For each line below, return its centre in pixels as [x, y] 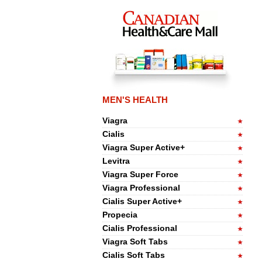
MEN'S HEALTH [135, 100]
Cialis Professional [139, 228]
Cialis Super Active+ [142, 201]
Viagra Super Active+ [143, 147]
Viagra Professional [141, 188]
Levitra [116, 161]
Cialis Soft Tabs [133, 255]
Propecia [120, 215]
